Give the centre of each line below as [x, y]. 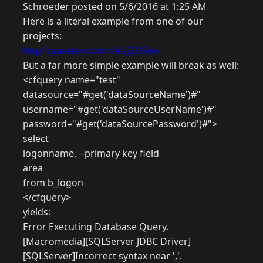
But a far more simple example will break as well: [131, 65]
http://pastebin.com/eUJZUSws [91, 51]
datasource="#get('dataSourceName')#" [112, 95]
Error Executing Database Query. [96, 227]
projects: [42, 36]
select [36, 139]
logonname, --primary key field [91, 154]
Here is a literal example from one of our [113, 21]
